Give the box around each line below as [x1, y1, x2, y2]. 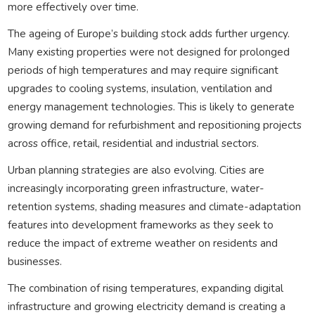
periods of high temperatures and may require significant [7, 62, 278, 77]
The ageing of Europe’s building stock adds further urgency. [7, 25, 290, 41]
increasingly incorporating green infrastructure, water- [7, 180, 264, 195]
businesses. [7, 253, 62, 269]
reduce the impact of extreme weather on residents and [7, 235, 278, 250]
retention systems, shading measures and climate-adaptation [7, 198, 301, 214]
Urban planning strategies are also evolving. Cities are [7, 162, 264, 177]
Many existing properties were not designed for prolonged [7, 44, 290, 59]
